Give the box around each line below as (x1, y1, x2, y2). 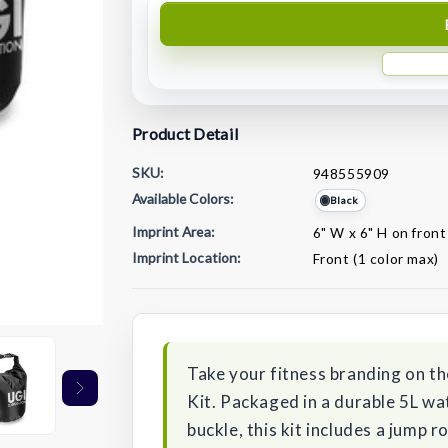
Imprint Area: (132, 223, 214, 241)
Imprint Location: (132, 248, 241, 266)
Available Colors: (132, 189, 234, 207)
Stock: (132, 299, 180, 319)
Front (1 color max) (312, 249, 439, 267)
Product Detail (132, 124, 240, 143)
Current (132, 275, 190, 295)
